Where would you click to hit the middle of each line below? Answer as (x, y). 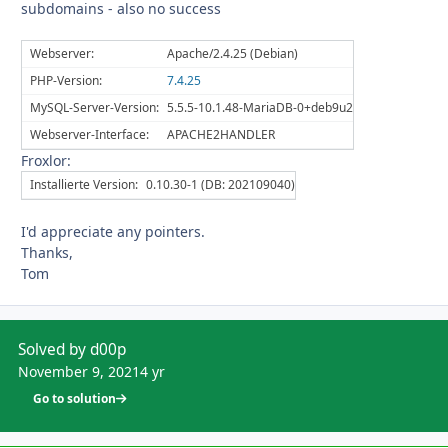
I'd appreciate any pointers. (113, 232)
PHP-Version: (66, 81)
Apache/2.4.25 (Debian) (232, 54)
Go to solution (75, 397)
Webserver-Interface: (89, 135)
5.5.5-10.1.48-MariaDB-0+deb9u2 (260, 108)
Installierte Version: (84, 185)
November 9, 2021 (79, 372)
